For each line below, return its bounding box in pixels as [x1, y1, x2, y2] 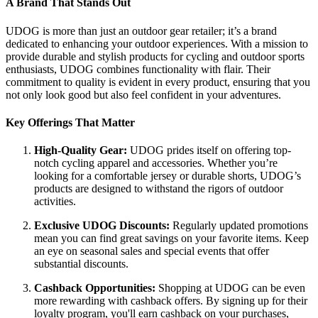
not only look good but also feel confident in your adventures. [6, 88, 281, 101]
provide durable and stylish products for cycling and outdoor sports [6, 50, 305, 62]
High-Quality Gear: [34, 144, 127, 157]
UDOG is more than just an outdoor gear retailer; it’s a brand [6, 24, 277, 37]
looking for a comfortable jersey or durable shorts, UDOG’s [34, 170, 301, 182]
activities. [34, 195, 76, 208]
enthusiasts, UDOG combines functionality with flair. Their [6, 62, 270, 75]
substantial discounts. [34, 258, 128, 270]
